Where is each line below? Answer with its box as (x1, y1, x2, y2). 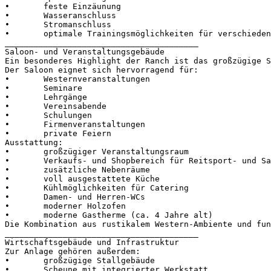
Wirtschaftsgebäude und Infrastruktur (5, 237, 179, 247)
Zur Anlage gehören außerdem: (5, 246, 140, 256)
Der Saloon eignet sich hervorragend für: (5, 65, 198, 74)
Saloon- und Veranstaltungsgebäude (5, 47, 165, 56)
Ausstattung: (5, 137, 63, 147)
